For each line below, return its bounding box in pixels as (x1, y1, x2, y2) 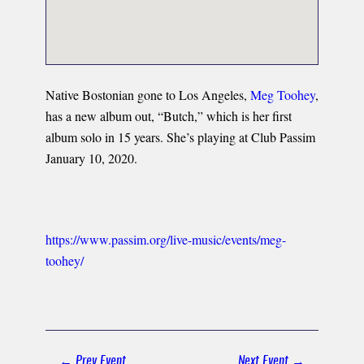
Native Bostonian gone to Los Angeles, (45, 86, 250, 104)
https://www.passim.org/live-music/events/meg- (45, 231, 286, 249)
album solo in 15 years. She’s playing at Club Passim (45, 128, 315, 146)
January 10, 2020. (45, 149, 137, 167)
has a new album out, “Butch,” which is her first (45, 107, 292, 125)
